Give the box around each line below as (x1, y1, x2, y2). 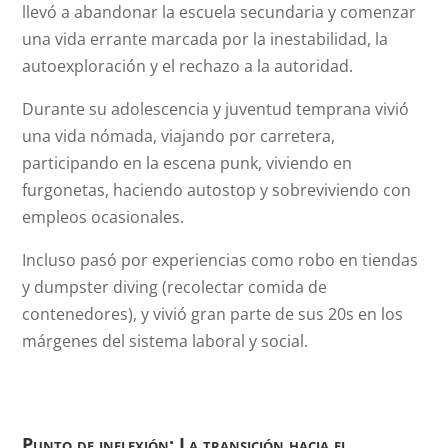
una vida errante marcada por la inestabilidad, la (22, 28, 389, 50)
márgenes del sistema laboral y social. (22, 330, 309, 352)
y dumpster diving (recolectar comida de (22, 276, 328, 298)
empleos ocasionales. (22, 206, 185, 228)
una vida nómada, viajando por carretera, (22, 125, 336, 147)
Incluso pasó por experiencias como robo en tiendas (22, 249, 419, 271)
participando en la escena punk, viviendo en (22, 152, 353, 174)
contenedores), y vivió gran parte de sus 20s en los (22, 303, 404, 325)
